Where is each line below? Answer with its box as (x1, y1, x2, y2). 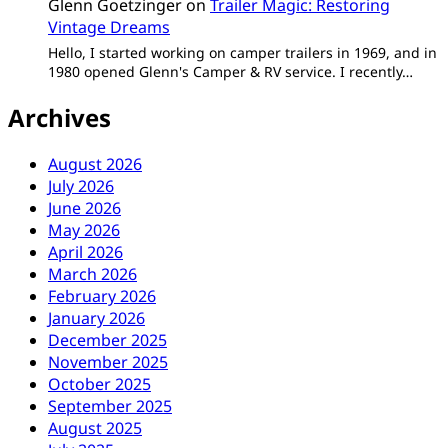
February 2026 (48, 285, 156, 308)
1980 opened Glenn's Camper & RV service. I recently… (48, 61, 413, 81)
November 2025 (48, 351, 168, 374)
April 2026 (48, 241, 123, 264)
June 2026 (48, 197, 121, 220)
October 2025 (48, 373, 151, 396)
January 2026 (48, 307, 145, 330)
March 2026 (48, 263, 137, 286)
